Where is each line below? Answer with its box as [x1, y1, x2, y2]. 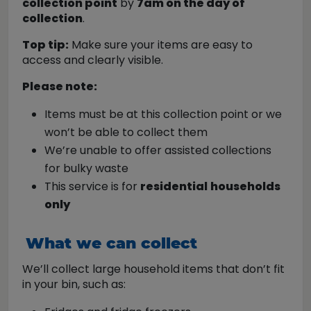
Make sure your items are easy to [69, 37, 253, 53]
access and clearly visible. [22, 52, 163, 68]
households [210, 178, 280, 194]
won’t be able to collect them [44, 124, 208, 140]
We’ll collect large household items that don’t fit [22, 261, 285, 277]
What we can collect [26, 234, 197, 253]
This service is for [44, 178, 140, 194]
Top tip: [22, 37, 69, 53]
